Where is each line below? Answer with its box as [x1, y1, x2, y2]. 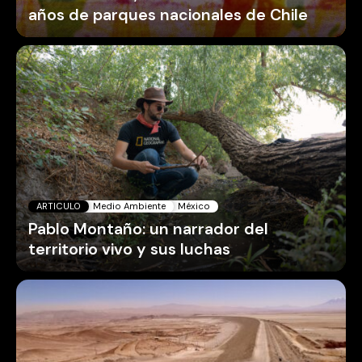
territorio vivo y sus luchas [28, 238, 230, 259]
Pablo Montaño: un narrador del [28, 218, 268, 239]
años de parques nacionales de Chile [28, 4, 308, 25]
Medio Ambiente [93, 200, 166, 212]
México [178, 200, 210, 212]
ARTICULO [36, 200, 81, 212]
